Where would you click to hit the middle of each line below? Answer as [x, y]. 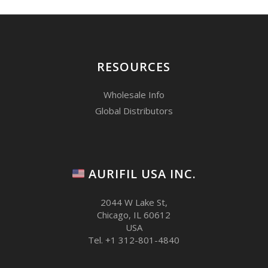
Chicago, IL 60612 [134, 215]
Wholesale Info [134, 94]
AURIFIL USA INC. [141, 173]
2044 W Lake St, [134, 202]
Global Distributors [134, 110]
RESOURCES [134, 66]
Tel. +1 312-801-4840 [134, 240]
